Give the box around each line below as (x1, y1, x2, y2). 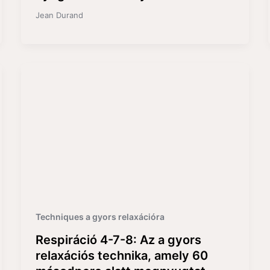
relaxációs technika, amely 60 (35, 248, 208, 263)
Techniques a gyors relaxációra (35, 211, 165, 222)
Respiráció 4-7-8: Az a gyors (35, 232, 201, 247)
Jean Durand (35, 10, 83, 20)
